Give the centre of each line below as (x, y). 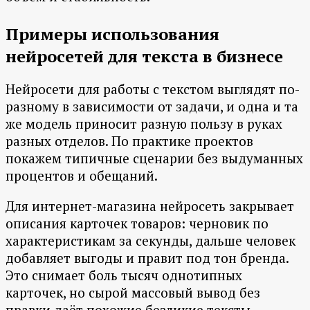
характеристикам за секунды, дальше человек (151, 241)
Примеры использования (112, 34)
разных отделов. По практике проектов (129, 141)
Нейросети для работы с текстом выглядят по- (153, 89)
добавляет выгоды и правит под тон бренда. (147, 258)
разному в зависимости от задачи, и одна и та (152, 107)
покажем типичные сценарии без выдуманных (154, 158)
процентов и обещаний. (82, 176)
